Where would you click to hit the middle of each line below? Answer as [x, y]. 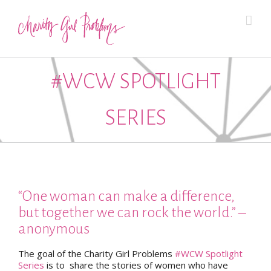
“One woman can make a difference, [126, 196]
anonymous [54, 229]
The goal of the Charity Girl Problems [96, 254]
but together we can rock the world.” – [132, 212]
